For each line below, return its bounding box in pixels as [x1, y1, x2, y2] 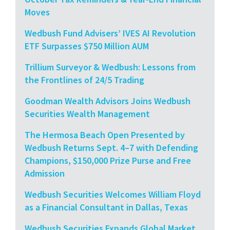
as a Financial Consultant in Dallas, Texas [25, 201, 188, 213]
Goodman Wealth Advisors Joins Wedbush [25, 94, 190, 107]
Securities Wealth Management [25, 107, 150, 120]
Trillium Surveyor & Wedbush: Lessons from [25, 61, 196, 73]
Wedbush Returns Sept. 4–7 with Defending [25, 141, 198, 154]
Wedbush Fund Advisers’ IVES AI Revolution [25, 27, 196, 39]
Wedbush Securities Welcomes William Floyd [25, 188, 201, 200]
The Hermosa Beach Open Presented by [25, 128, 185, 141]
